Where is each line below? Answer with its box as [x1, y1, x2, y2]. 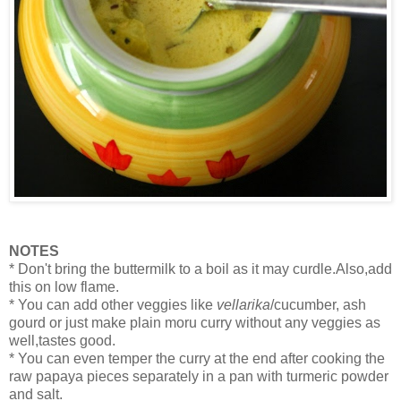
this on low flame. [9, 279, 119, 295]
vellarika [217, 297, 270, 313]
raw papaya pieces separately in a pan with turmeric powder [9, 369, 388, 385]
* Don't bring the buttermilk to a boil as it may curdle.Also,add [9, 261, 392, 277]
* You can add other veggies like [9, 297, 217, 313]
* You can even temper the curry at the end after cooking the [9, 351, 385, 367]
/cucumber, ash [270, 297, 366, 313]
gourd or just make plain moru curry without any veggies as [9, 315, 380, 331]
